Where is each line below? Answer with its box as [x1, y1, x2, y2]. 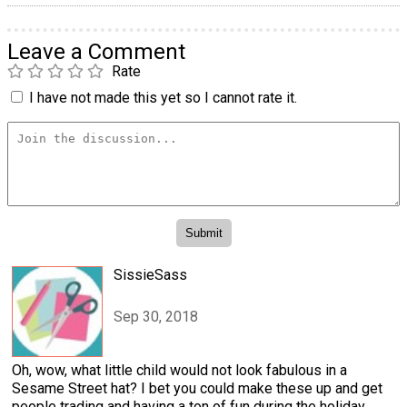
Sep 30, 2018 [114, 307, 198, 325]
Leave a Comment [7, 38, 185, 65]
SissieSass [114, 265, 187, 283]
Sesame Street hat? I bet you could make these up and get [12, 379, 382, 397]
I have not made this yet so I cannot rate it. [29, 88, 297, 106]
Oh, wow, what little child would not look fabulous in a [12, 361, 347, 379]
